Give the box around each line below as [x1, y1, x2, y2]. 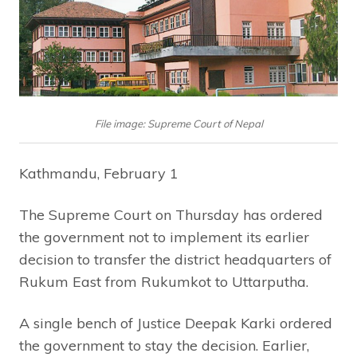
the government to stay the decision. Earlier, [19, 336, 309, 355]
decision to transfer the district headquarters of [19, 250, 331, 269]
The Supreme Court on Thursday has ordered [19, 206, 323, 225]
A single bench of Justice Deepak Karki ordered [19, 314, 332, 333]
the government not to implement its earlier [19, 228, 309, 247]
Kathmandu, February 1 [19, 164, 178, 183]
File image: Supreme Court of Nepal [94, 117, 263, 131]
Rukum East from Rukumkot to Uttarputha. [19, 273, 308, 292]
